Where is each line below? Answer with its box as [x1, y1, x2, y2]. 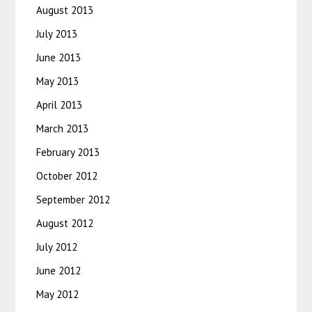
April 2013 [36, 98, 83, 112]
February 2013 [36, 146, 100, 159]
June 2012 [36, 264, 81, 278]
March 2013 [36, 122, 89, 136]
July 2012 [36, 240, 78, 254]
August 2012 [36, 217, 94, 231]
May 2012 [36, 288, 79, 302]
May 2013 [36, 75, 79, 88]
